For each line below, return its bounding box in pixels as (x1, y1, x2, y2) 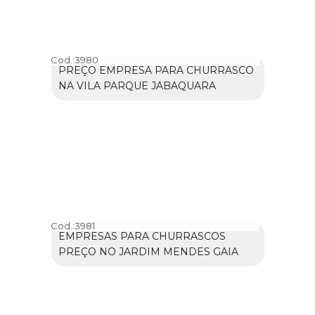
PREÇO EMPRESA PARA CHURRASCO (58, 64, 254, 77)
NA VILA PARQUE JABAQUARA (58, 79, 216, 93)
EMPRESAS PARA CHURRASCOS (58, 230, 226, 243)
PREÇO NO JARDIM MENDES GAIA (58, 245, 238, 259)
